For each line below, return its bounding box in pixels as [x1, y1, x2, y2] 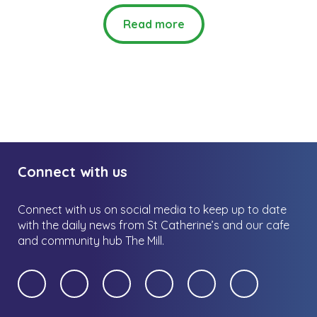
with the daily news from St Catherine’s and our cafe [18, 217, 289, 232]
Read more [123, 16, 185, 31]
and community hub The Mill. [18, 233, 164, 248]
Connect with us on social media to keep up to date [18, 202, 287, 217]
